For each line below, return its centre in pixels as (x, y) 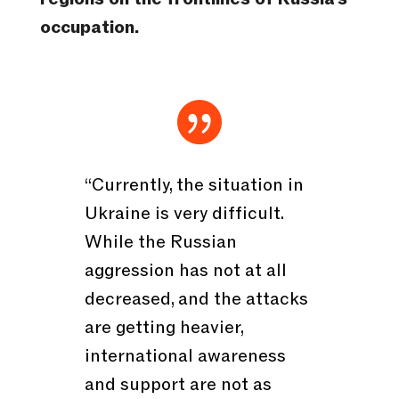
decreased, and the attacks (196, 300)
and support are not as (178, 385)
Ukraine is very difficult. (183, 214)
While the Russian (160, 243)
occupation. (89, 28)
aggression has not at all (185, 271)
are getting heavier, (163, 328)
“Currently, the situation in (194, 186)
